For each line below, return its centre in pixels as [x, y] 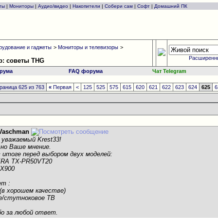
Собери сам [119, 6]
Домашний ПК [171, 6]
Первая [62, 87]
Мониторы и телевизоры [88, 47]
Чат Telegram [170, 71]
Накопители [86, 6]
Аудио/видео [53, 6]
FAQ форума [86, 71]
